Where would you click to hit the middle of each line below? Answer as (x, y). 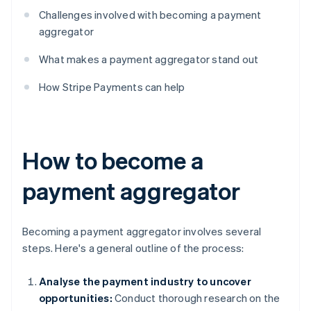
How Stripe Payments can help (112, 87)
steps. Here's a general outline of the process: (133, 248)
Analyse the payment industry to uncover (145, 281)
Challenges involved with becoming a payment (150, 15)
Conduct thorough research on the (196, 298)
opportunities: (76, 298)
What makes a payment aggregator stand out (149, 59)
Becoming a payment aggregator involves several (142, 232)
